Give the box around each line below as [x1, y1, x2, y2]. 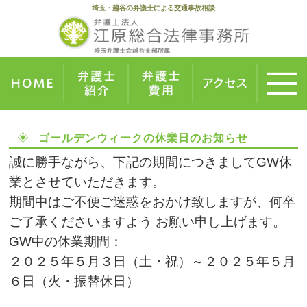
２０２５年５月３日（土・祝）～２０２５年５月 [9, 254, 296, 269]
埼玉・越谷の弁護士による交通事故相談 [92, 4, 215, 12]
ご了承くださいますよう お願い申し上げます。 [9, 214, 286, 229]
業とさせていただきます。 [9, 174, 166, 189]
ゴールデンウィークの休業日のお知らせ [38, 132, 248, 144]
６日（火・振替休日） [9, 273, 140, 288]
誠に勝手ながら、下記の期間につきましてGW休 [9, 154, 293, 169]
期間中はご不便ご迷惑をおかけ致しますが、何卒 [9, 194, 296, 209]
